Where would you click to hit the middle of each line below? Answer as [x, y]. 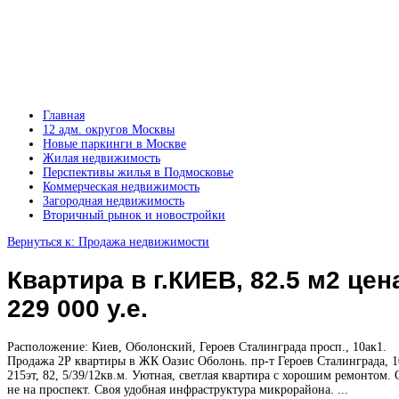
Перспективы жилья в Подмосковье [138, 172]
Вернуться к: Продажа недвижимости [108, 242]
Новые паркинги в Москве [114, 144]
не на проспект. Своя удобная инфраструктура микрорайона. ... [178, 389]
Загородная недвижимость [114, 201]
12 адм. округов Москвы [109, 130]
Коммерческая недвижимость [121, 187]
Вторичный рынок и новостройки [134, 215]
